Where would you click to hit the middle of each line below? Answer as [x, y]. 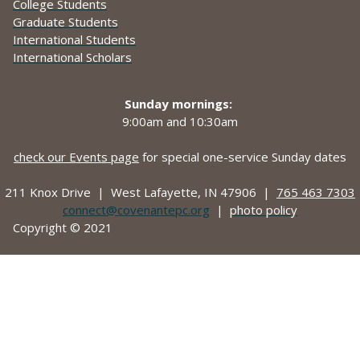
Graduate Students [65, 22]
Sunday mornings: [178, 104]
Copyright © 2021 [63, 228]
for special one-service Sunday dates [243, 157]
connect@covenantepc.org [136, 210]
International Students [74, 40]
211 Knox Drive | [58, 192]
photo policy [264, 210]
